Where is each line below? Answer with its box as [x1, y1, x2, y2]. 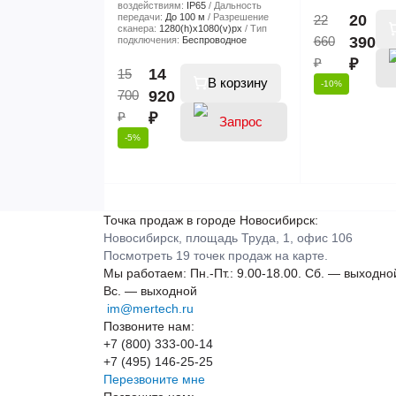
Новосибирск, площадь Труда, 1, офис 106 [103, 230, 353, 245]
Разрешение [213, 11, 269, 22]
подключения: [118, 34, 182, 45]
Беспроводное [182, 34, 247, 45]
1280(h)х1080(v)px [159, 22, 242, 34]
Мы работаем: [103, 265, 190, 280]
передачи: [118, 11, 165, 22]
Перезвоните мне [103, 371, 205, 386]
